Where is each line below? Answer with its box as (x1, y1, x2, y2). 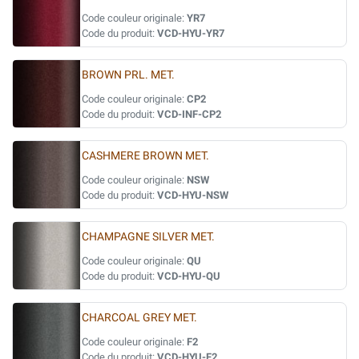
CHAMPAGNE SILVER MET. (82, 230, 215, 244)
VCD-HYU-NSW (157, 189, 228, 201)
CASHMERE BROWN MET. (82, 149, 209, 163)
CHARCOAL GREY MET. (82, 311, 197, 325)
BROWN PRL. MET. (82, 68, 175, 82)
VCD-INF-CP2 (157, 108, 221, 120)
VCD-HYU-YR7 (157, 27, 224, 39)
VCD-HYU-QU (157, 270, 220, 282)
